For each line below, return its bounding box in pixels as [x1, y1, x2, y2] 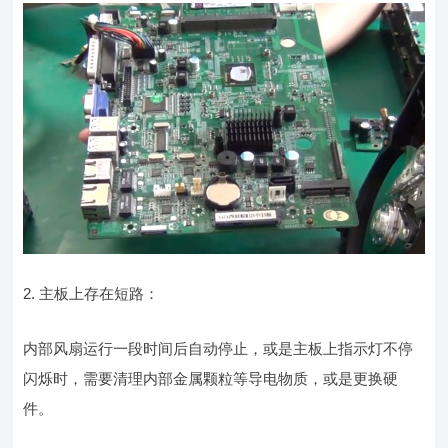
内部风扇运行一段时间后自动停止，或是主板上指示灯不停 [23, 339, 414, 357]
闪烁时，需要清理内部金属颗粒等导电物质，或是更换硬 [23, 369, 399, 387]
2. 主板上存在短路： [23, 284, 160, 302]
